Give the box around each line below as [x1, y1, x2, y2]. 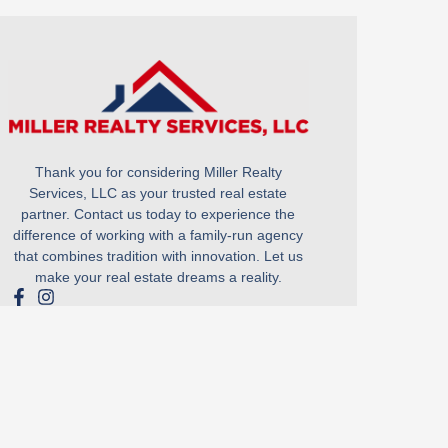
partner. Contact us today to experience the [21, 206, 296, 223]
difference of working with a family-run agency [13, 227, 304, 244]
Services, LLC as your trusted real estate [29, 185, 288, 202]
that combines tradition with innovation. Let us [13, 248, 303, 265]
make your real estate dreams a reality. [34, 269, 282, 286]
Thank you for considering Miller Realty [34, 164, 282, 181]
